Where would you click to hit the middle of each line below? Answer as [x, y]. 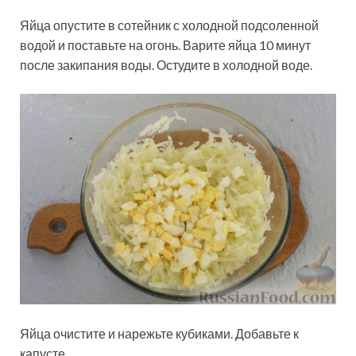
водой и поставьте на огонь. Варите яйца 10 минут [165, 44]
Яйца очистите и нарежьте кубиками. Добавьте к [159, 334]
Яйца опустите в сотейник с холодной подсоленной [169, 25]
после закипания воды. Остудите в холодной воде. [166, 64]
